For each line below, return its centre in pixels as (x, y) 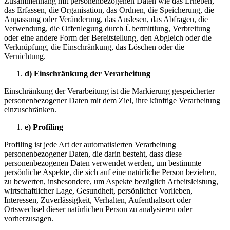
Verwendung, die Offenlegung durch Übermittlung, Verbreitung (107, 28)
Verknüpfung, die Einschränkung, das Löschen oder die (94, 47)
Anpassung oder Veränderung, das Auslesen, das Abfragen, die (106, 19)
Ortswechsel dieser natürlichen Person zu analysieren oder (98, 209)
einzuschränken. (30, 109)
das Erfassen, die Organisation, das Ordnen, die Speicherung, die (109, 10)
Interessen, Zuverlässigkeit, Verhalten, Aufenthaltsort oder (98, 200)
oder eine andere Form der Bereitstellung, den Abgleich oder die (108, 37)
